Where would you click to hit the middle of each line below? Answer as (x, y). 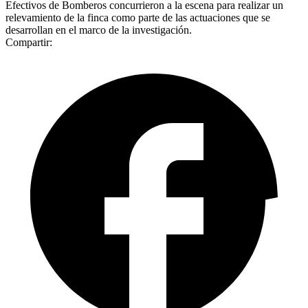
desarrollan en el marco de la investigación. (99, 30)
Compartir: (29, 42)
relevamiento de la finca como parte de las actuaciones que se (138, 17)
